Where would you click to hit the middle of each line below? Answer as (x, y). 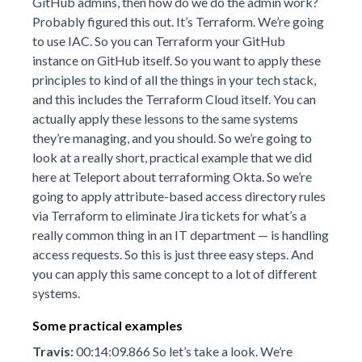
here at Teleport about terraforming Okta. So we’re (172, 177)
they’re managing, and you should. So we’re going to (172, 138)
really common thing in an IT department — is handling (181, 235)
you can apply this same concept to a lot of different (175, 274)
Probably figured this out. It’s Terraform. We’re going (178, 21)
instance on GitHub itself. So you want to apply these (177, 60)
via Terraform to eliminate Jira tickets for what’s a (169, 215)
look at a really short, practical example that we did (172, 157)
